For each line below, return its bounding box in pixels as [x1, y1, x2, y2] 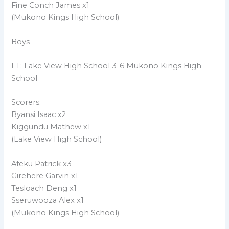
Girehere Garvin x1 [11, 171, 79, 180]
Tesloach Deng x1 [11, 183, 77, 193]
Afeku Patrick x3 [11, 158, 72, 168]
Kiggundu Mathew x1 [11, 122, 91, 132]
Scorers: [11, 98, 41, 107]
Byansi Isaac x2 [11, 110, 66, 120]
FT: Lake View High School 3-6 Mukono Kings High [11, 61, 202, 71]
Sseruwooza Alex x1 [11, 195, 84, 205]
